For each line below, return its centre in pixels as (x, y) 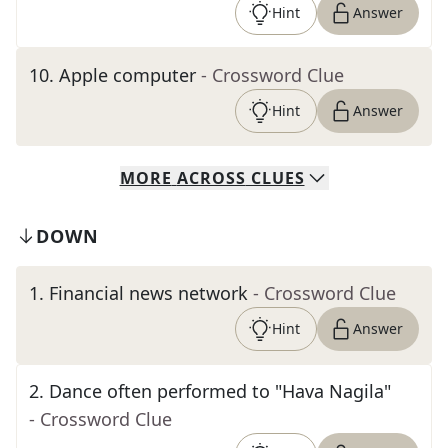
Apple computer (127, 75)
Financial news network (148, 293)
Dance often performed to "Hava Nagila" (220, 391)
